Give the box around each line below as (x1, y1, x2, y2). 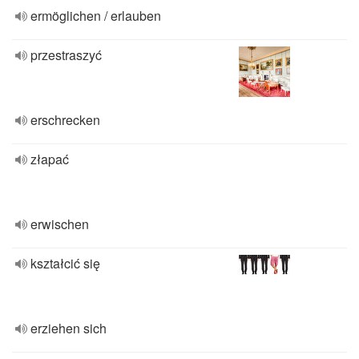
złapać (30, 150, 69, 168)
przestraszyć (30, 46, 102, 64)
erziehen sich (30, 319, 107, 337)
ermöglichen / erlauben (30, 6, 161, 25)
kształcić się (30, 254, 100, 272)
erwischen (30, 215, 89, 233)
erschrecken (30, 111, 100, 129)
